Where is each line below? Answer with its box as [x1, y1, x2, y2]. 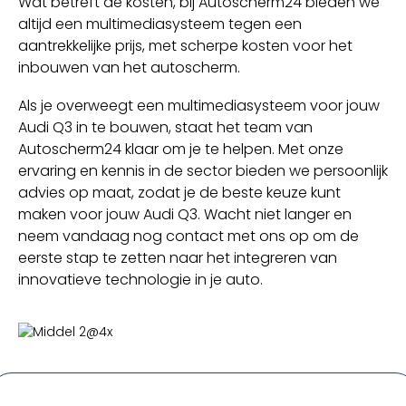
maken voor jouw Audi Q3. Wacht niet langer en [18, 203, 352, 225]
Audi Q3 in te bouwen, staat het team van [18, 116, 313, 138]
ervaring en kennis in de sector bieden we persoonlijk [18, 159, 388, 181]
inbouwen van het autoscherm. [18, 57, 240, 79]
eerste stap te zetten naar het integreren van [18, 246, 337, 268]
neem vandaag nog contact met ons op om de [18, 225, 359, 246]
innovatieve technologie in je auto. [18, 268, 263, 290]
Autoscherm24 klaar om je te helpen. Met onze [18, 138, 343, 159]
